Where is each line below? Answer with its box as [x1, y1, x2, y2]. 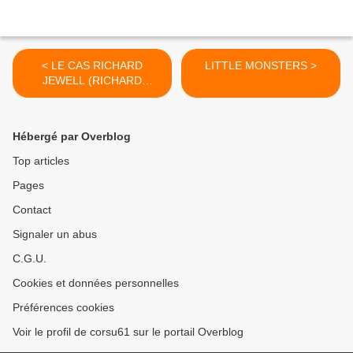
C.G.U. [13, 252, 46, 266]
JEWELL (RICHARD [43, 74, 142, 87]
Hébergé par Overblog [13, 130, 131, 143]
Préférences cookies [13, 301, 114, 314]
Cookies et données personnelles [13, 277, 179, 290]
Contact [13, 203, 51, 217]
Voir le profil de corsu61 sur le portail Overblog [13, 325, 243, 339]
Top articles [13, 154, 69, 168]
